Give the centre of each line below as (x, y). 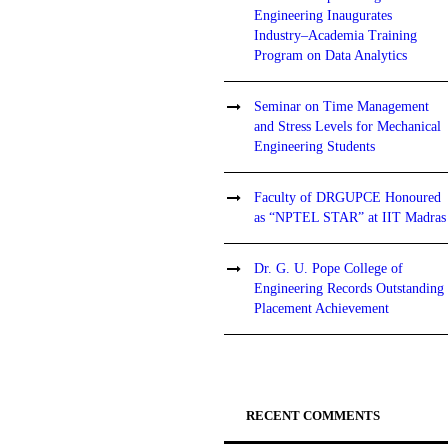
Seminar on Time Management (342, 106)
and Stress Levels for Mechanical (348, 126)
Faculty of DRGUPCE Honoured (348, 197)
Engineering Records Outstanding (349, 288)
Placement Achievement (322, 308)
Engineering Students (315, 146)
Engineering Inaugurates (323, 15)
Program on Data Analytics (331, 55)
